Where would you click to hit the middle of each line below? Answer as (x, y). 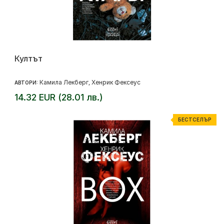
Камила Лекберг (64, 82)
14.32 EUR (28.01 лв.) (59, 97)
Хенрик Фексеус (116, 82)
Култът (28, 58)
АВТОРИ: (27, 82)
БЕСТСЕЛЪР (195, 119)
